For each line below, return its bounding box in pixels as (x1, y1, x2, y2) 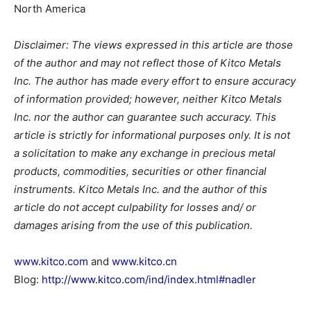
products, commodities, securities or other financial (14, 165, 267, 178)
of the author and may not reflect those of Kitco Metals (14, 56, 281, 69)
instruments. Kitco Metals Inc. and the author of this (14, 183, 267, 196)
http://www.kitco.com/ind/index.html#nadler (42, 273, 256, 286)
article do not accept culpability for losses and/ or (14, 201, 256, 214)
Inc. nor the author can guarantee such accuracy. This (14, 110, 276, 124)
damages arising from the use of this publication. (14, 219, 253, 232)
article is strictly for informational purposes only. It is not (14, 128, 290, 142)
